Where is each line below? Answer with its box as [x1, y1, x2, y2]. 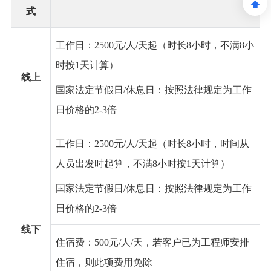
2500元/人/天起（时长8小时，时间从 [94, 139, 249, 149]
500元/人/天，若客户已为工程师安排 [94, 237, 249, 248]
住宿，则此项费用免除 [55, 257, 152, 268]
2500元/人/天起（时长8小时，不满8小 [94, 40, 254, 51]
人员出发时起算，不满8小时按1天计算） [55, 158, 230, 169]
